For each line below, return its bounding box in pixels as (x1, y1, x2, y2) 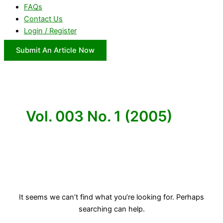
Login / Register (24, 26, 77, 36)
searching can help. (78, 205, 145, 214)
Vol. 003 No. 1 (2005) (25, 107, 172, 125)
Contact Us (24, 14, 63, 24)
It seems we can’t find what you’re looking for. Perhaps (19, 193, 204, 202)
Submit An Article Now (16, 45, 95, 55)
